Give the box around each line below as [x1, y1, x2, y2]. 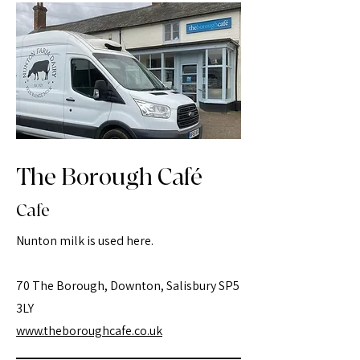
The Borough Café [16, 163, 202, 192]
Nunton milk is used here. [16, 232, 153, 249]
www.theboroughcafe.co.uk [16, 322, 162, 339]
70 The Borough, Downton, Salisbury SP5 [16, 277, 239, 294]
